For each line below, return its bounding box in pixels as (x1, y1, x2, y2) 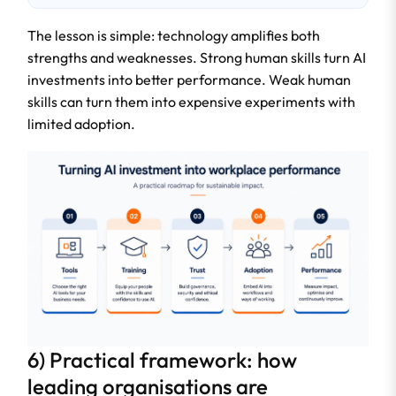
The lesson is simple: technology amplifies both (27, 27, 320, 45)
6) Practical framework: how (27, 346, 297, 373)
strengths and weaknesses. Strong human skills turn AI (27, 49, 366, 67)
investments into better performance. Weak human (27, 71, 351, 89)
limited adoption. (27, 115, 135, 133)
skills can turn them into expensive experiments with (27, 93, 355, 111)
